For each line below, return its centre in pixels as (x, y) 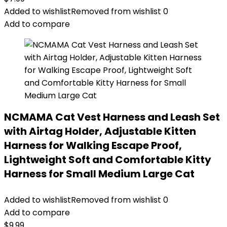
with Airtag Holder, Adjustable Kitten (100, 131)
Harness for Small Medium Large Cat (99, 174)
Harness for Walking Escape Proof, (93, 145)
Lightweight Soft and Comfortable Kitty (108, 160)
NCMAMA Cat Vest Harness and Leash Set (112, 117)
